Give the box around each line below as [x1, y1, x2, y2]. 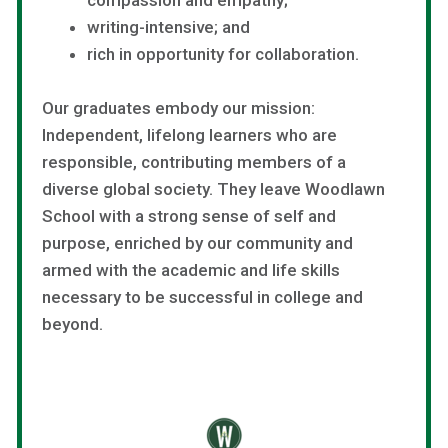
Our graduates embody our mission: [42, 98, 315, 119]
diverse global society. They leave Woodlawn [42, 179, 385, 200]
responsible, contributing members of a [42, 152, 346, 173]
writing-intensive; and [86, 16, 250, 37]
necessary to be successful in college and [42, 287, 363, 308]
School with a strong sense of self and [42, 206, 336, 227]
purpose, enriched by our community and [42, 233, 353, 254]
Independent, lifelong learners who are [42, 125, 337, 146]
